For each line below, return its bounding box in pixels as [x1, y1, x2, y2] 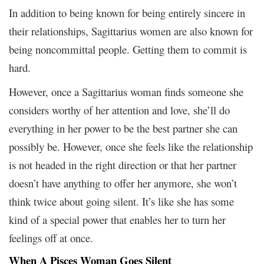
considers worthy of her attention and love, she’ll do [9, 102, 230, 117]
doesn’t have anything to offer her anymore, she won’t [9, 175, 237, 190]
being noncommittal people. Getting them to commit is [9, 41, 247, 57]
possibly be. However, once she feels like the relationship [9, 138, 253, 154]
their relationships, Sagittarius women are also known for [9, 23, 253, 38]
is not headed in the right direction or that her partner [9, 157, 236, 172]
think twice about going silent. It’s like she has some [9, 193, 234, 209]
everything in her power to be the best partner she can [9, 120, 237, 136]
